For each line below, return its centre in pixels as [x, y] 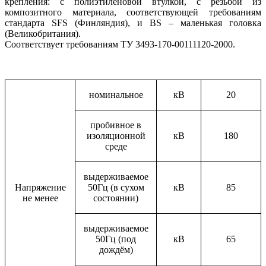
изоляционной [116, 136]
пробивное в [116, 125]
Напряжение [40, 188]
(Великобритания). [43, 34]
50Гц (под [116, 239]
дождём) [116, 250]
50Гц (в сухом [116, 188]
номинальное [116, 95]
